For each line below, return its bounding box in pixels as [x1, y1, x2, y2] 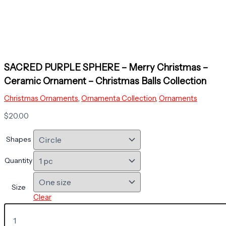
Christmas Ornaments [4, 93, 78, 103]
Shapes [6, 135, 31, 144]
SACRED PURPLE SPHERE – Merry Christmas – [4, 61, 208, 73]
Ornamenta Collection [81, 93, 156, 103]
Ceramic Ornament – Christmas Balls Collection [4, 75, 206, 87]
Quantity [5, 156, 32, 165]
